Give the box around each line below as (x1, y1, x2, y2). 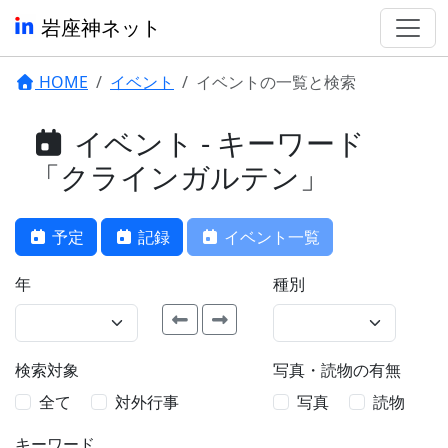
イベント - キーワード (66, 123, 365, 162)
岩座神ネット (36, 14, 161, 41)
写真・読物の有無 (272, 359, 401, 381)
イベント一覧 (220, 226, 320, 248)
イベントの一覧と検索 (196, 71, 356, 93)
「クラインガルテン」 (31, 157, 329, 196)
